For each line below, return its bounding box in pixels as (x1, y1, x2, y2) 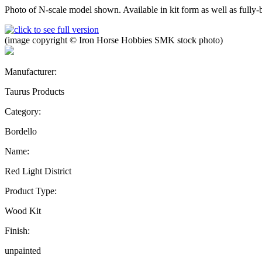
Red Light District (5, 166, 71, 176)
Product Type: (5, 185, 57, 196)
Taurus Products (5, 86, 64, 96)
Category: (5, 106, 41, 116)
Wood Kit (5, 205, 41, 216)
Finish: (5, 225, 30, 236)
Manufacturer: (5, 66, 57, 77)
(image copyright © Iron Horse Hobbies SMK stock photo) (5, 35, 223, 45)
